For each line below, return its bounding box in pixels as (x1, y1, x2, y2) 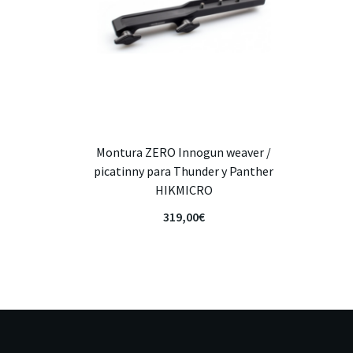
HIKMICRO (154, 182, 213, 199)
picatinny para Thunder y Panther (94, 163, 274, 180)
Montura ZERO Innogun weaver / (96, 144, 272, 161)
